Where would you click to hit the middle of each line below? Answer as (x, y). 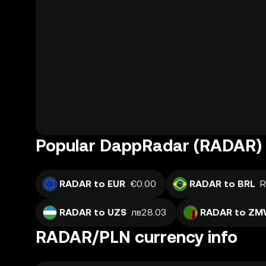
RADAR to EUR (92, 184)
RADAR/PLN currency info (137, 237)
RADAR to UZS (93, 212)
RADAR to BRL (222, 184)
